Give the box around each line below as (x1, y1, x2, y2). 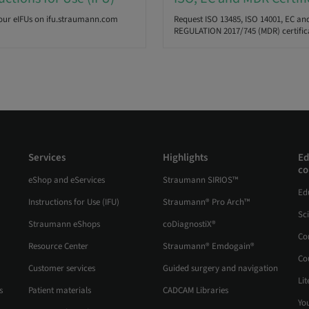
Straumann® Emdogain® (163, 240, 255, 253)
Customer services (28, 262, 95, 275)
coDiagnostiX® (163, 218, 216, 231)
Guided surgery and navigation (163, 262, 278, 275)
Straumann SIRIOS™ (163, 174, 238, 187)
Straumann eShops (28, 218, 100, 231)
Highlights (163, 150, 208, 166)
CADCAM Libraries (163, 284, 228, 297)
